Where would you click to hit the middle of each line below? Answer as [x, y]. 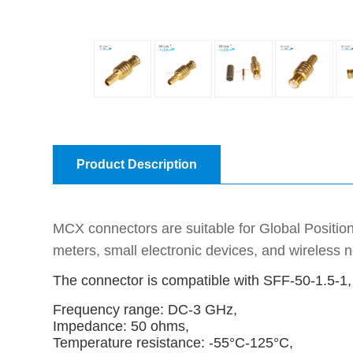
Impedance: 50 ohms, [121, 327]
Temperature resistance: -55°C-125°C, [173, 343]
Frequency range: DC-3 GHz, [145, 310]
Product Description [137, 164]
